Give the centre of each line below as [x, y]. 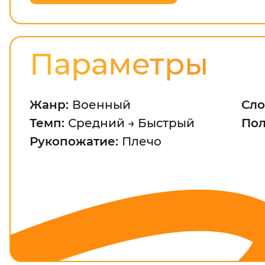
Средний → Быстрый [131, 123]
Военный [101, 105]
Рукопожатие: [76, 141]
